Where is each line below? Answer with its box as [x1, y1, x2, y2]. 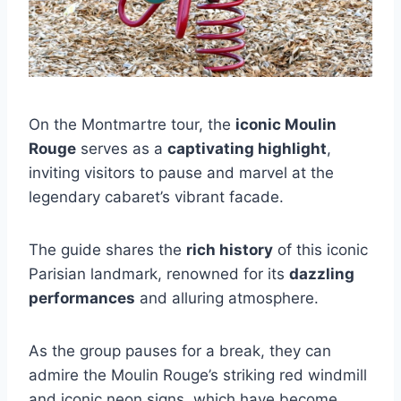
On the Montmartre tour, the [29, 115, 235, 133]
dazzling [289, 264, 354, 283]
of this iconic [273, 240, 368, 259]
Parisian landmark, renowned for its [29, 264, 289, 283]
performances [29, 288, 135, 307]
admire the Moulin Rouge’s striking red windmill [29, 365, 367, 384]
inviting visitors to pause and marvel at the [29, 163, 334, 182]
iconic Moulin [235, 115, 337, 133]
